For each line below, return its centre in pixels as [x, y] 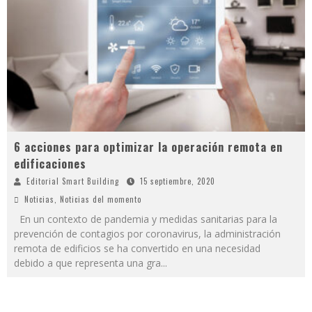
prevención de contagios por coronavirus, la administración [147, 234]
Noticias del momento [101, 200]
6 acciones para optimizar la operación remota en [148, 147]
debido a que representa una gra [87, 263]
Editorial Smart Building [73, 181]
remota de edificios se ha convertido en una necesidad [137, 249]
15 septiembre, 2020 [178, 181]
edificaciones [50, 164]
